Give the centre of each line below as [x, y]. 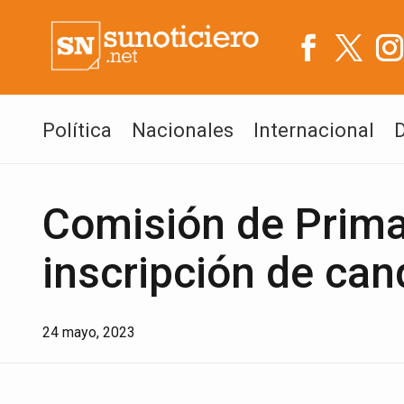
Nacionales [183, 130]
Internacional [314, 130]
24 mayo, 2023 [89, 332]
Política [77, 130]
